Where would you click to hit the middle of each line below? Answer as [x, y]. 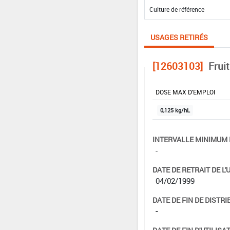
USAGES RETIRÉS [179, 37]
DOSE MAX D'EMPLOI [185, 92]
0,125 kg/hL [175, 110]
